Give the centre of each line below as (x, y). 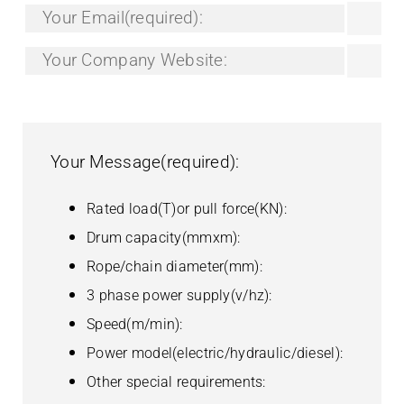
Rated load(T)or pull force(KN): (186, 361)
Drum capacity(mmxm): (163, 390)
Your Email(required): (122, 170)
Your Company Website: (134, 212)
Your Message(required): (145, 314)
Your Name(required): (124, 22)
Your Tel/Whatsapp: (118, 64)
